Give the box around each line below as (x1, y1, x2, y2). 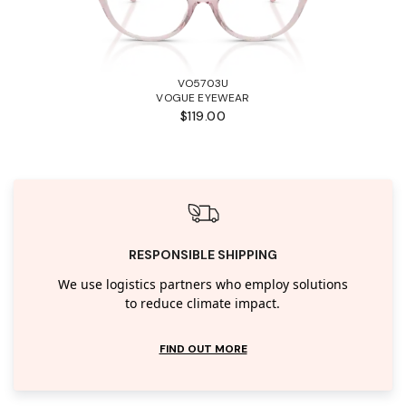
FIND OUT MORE (159, 341, 247, 356)
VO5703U (177, 75, 229, 91)
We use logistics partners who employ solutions (57, 275, 348, 295)
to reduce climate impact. (125, 294, 281, 314)
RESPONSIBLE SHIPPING (129, 246, 277, 263)
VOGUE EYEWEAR (156, 90, 250, 105)
